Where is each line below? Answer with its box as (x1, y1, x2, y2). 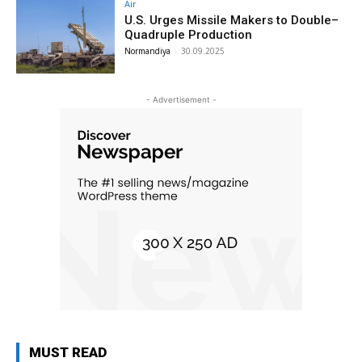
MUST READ (29, 343, 107, 360)
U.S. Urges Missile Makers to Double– (124, 13, 339, 27)
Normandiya (124, 45, 171, 57)
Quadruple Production (124, 27, 253, 42)
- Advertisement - (145, 94, 217, 104)
